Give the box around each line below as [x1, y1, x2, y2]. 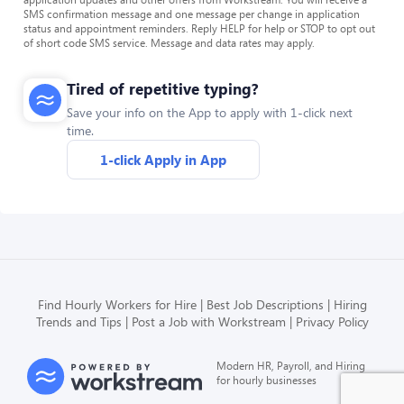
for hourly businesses [216, 372, 317, 387]
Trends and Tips [35, 313, 122, 330]
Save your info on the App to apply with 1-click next [67, 104, 353, 121]
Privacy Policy [295, 313, 369, 330]
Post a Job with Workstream [131, 313, 286, 330]
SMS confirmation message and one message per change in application [23, 6, 360, 21]
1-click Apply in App [100, 151, 226, 169]
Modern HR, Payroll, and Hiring [216, 358, 365, 372]
